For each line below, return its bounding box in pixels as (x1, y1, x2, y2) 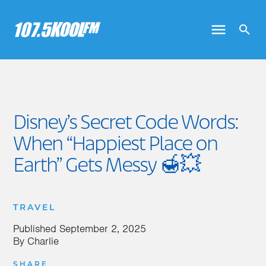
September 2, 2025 (59, 222, 146, 235)
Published (13, 222, 59, 235)
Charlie (27, 235, 59, 248)
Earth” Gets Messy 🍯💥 (13, 156, 200, 177)
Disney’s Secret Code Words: (13, 113, 238, 134)
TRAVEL (13, 204, 56, 213)
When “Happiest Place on (13, 134, 217, 156)
